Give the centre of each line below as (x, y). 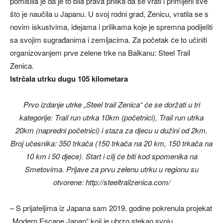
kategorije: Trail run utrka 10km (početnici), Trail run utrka (111, 117)
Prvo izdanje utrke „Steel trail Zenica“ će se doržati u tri (111, 104)
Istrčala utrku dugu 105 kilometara (69, 79)
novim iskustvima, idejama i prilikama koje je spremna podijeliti (111, 27)
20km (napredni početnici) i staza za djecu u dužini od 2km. (111, 130)
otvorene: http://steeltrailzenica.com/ (111, 182)
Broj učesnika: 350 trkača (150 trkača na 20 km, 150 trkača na (111, 143)
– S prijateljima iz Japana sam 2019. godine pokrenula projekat (111, 208)
